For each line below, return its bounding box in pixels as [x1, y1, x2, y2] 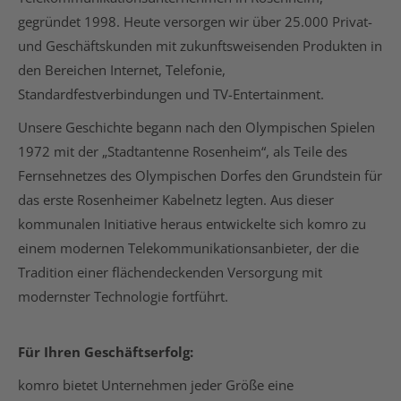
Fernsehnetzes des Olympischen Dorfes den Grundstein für [18, 166, 382, 184]
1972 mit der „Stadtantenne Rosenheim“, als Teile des [18, 141, 347, 160]
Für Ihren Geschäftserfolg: [18, 342, 193, 361]
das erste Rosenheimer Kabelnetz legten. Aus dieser [18, 190, 334, 209]
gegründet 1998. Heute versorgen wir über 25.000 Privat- [18, 12, 372, 30]
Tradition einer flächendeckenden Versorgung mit [18, 262, 322, 281]
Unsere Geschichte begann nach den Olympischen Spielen [18, 117, 375, 136]
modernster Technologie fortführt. [18, 286, 228, 305]
